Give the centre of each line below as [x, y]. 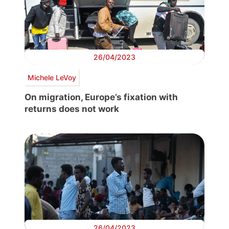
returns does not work [72, 109]
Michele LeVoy [52, 77]
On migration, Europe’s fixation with [101, 97]
